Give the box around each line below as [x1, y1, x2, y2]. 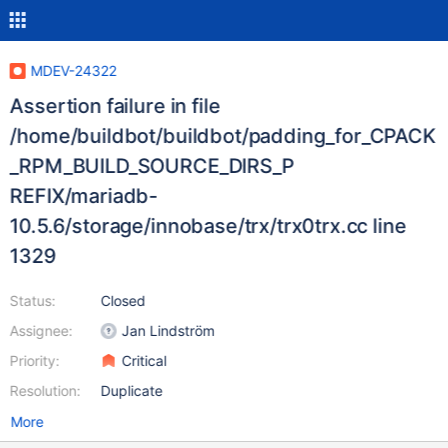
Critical [121, 352, 167, 369]
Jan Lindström [121, 322, 215, 339]
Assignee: [9, 322, 73, 339]
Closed [100, 292, 146, 309]
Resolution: [9, 382, 81, 399]
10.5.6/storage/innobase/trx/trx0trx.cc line [9, 214, 407, 238]
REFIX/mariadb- [9, 184, 158, 208]
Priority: [9, 352, 60, 369]
